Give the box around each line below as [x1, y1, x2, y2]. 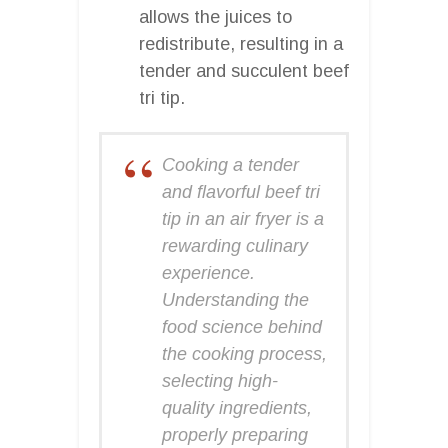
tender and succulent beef [139, 60, 349, 81]
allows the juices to [139, 6, 292, 27]
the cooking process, [162, 343, 327, 364]
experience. [162, 262, 255, 283]
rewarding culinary [162, 235, 308, 256]
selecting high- [162, 370, 278, 391]
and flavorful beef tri [162, 181, 320, 202]
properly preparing [162, 424, 308, 445]
